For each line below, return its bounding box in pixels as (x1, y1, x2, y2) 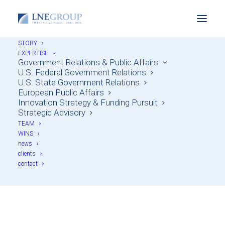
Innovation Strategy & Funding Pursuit (18, 97, 158, 107)
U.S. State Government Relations (18, 77, 140, 87)
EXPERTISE (18, 50, 48, 57)
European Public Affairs (18, 87, 104, 97)
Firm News (70, 142, 155, 163)
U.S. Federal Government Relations (18, 67, 146, 77)
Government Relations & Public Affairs (18, 57, 158, 67)
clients (18, 150, 36, 157)
